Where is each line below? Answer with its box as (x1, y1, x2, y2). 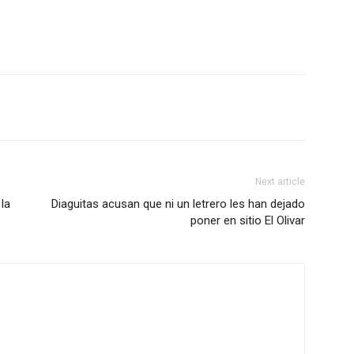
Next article (255, 176, 305, 187)
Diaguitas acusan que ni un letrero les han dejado (51, 197, 305, 211)
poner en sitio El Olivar (190, 213, 305, 228)
